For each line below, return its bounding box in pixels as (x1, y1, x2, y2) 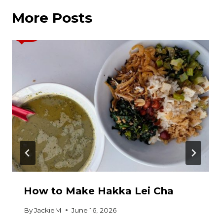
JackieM (34, 206, 62, 214)
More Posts (12, 9, 92, 27)
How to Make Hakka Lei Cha (24, 185, 174, 197)
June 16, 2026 (72, 206, 117, 214)
